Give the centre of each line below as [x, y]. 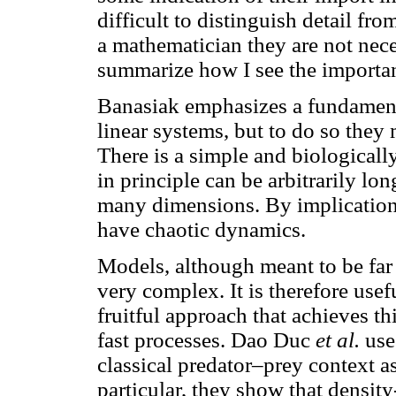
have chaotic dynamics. [202, 230]
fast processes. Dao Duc [206, 340]
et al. [338, 340]
